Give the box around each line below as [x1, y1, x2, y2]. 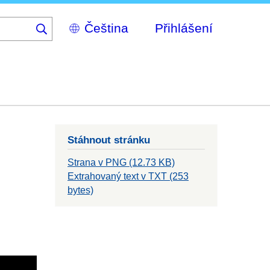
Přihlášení [155, 20, 213, 35]
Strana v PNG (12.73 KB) [67, 157, 175, 168]
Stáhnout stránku [67, 134, 150, 146]
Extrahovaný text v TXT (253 [67, 171, 189, 182]
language [58, 43, 97, 53]
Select [58, 17, 84, 28]
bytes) [67, 185, 93, 196]
